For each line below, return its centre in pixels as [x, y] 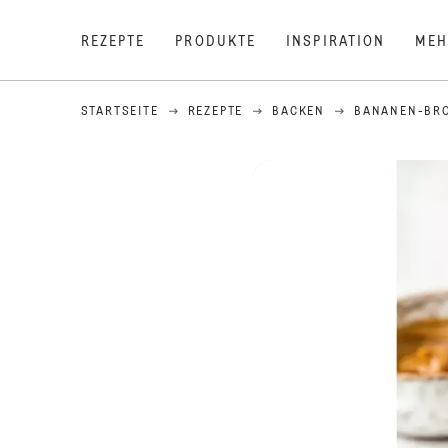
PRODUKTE [216, 42]
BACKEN [299, 112]
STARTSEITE [119, 112]
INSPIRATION [336, 42]
